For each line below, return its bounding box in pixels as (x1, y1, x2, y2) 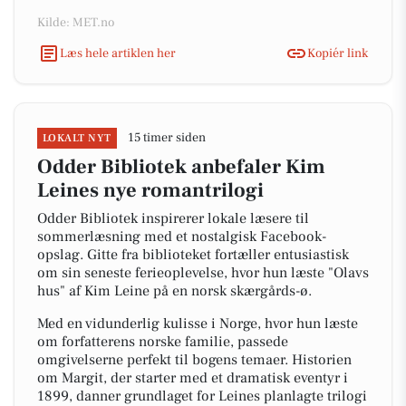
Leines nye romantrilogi (37, 178, 264, 203)
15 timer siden (127, 130, 206, 146)
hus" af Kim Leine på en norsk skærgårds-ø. (37, 282, 312, 300)
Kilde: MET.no (37, 14, 114, 31)
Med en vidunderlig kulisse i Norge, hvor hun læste (37, 314, 358, 333)
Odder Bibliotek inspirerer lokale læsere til (37, 209, 309, 227)
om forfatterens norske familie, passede (37, 333, 288, 351)
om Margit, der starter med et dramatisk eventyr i (37, 369, 348, 387)
